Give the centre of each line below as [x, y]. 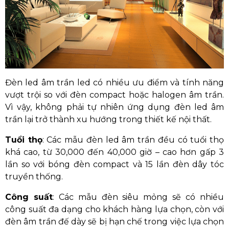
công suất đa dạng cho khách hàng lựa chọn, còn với [114, 209]
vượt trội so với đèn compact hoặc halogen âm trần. [114, 95]
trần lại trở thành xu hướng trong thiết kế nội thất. [108, 119]
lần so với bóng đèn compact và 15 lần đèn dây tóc [114, 164]
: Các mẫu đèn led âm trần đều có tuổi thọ [133, 140]
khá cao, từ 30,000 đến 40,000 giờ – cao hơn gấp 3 [114, 152]
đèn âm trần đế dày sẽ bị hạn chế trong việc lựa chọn [114, 221]
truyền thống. [34, 176]
